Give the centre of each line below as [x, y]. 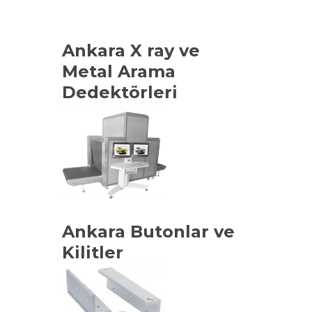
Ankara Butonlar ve [148, 232]
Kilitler [93, 253]
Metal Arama [119, 72]
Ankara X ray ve [131, 51]
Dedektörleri [120, 93]
